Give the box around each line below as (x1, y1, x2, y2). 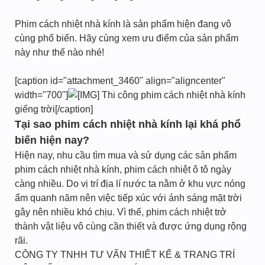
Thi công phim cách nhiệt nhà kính (99, 90, 245, 100)
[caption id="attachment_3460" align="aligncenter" (15, 76, 225, 86)
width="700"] (15, 90, 68, 100)
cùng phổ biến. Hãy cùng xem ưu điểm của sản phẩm (15, 33, 238, 43)
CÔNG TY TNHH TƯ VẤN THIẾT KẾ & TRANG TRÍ (15, 250, 235, 260)
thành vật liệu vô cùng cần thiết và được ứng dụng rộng (15, 221, 247, 231)
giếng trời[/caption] (15, 104, 93, 114)
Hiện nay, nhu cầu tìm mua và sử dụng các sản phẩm (15, 150, 237, 160)
